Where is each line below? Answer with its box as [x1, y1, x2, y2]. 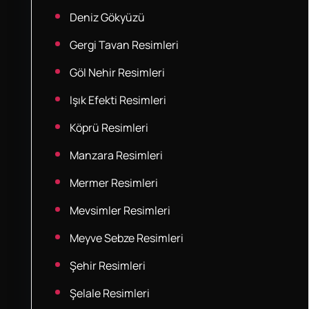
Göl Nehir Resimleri [69, 65, 165, 80]
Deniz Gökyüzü [69, 10, 145, 25]
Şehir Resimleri [69, 258, 146, 273]
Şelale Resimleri [69, 286, 150, 301]
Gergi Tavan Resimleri [69, 37, 179, 52]
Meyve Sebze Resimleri [69, 230, 183, 246]
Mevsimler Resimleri [69, 203, 170, 218]
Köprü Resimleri [69, 120, 148, 135]
